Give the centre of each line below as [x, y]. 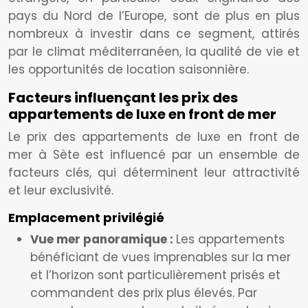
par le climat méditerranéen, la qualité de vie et [154, 52]
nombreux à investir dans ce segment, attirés [154, 34]
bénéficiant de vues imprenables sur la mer [161, 257]
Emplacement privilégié [86, 218]
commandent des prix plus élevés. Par [144, 293]
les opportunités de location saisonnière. [129, 69]
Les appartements [230, 239]
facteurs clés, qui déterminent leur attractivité [154, 173]
